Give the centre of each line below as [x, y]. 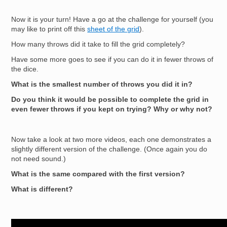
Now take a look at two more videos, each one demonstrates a [111, 140]
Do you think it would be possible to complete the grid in [110, 100]
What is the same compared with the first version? [98, 174]
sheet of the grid [113, 29]
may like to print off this [49, 29]
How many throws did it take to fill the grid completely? [98, 45]
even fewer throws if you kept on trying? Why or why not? [113, 109]
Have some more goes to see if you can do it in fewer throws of [112, 60]
